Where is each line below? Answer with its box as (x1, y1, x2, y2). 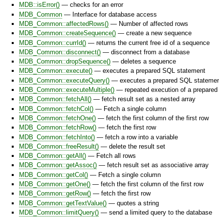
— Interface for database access (62, 10, 157, 18)
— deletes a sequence (110, 58, 176, 66)
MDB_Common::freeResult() (19, 142, 99, 150)
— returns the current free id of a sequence (86, 39, 210, 46)
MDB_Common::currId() (19, 39, 86, 46)
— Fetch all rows (86, 152, 136, 160)
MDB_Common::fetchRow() (19, 124, 96, 131)
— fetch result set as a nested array (91, 95, 196, 103)
